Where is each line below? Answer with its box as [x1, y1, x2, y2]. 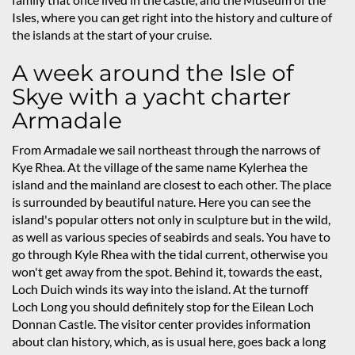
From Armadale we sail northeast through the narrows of [12, 142, 320, 157]
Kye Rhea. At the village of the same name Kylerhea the [12, 159, 307, 174]
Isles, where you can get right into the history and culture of [12, 10, 332, 25]
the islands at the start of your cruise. [12, 27, 212, 42]
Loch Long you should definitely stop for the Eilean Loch [12, 299, 314, 314]
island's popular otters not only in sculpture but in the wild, [12, 212, 330, 227]
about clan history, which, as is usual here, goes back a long [12, 334, 326, 349]
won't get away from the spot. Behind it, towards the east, [12, 264, 322, 279]
